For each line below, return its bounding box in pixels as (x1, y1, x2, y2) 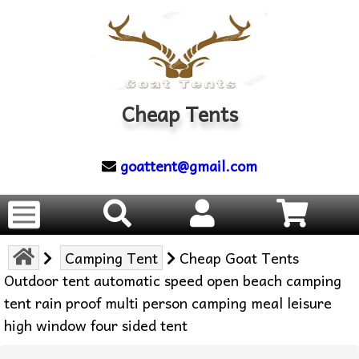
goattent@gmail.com (120, 153, 257, 177)
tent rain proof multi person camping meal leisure (4, 290, 332, 314)
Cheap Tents (121, 96, 238, 130)
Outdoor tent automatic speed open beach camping (4, 268, 341, 292)
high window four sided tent (4, 313, 188, 337)
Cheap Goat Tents (175, 245, 299, 269)
